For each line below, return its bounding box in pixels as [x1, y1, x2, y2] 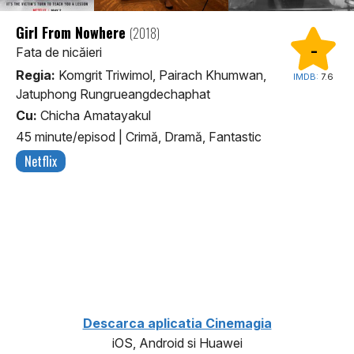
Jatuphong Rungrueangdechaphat [16, 85, 210, 102]
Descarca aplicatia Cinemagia [82, 314, 272, 331]
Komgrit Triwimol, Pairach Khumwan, [55, 66, 266, 83]
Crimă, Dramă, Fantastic [126, 128, 262, 145]
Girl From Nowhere [16, 21, 130, 43]
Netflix [24, 151, 57, 171]
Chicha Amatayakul [37, 107, 151, 123]
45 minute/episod [16, 128, 119, 145]
